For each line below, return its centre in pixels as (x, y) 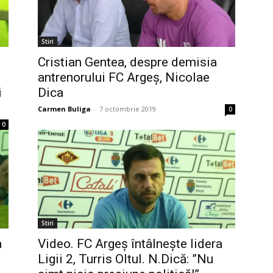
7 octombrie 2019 (128, 109)
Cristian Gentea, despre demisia (127, 62)
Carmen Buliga (64, 109)
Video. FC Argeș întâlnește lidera (130, 244)
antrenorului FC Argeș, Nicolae (124, 77)
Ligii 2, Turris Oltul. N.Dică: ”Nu (126, 259)
